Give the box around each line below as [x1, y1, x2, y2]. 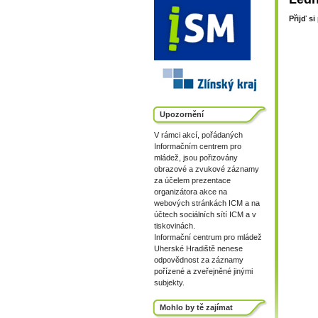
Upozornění [160, 110, 204, 119]
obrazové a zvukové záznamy [154, 165, 259, 173]
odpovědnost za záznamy [154, 256, 243, 264]
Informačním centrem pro [154, 142, 241, 150]
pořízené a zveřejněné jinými [154, 267, 253, 275]
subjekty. [154, 278, 185, 287]
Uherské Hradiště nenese [154, 244, 243, 253]
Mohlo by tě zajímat [160, 303, 233, 312]
